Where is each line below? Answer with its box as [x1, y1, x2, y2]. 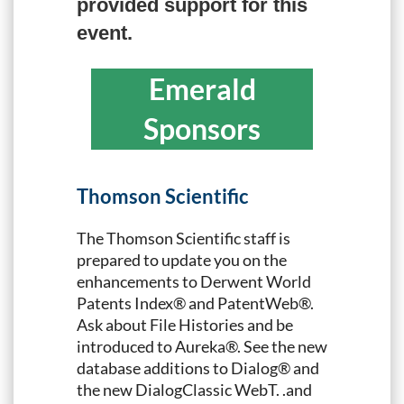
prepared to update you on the [77, 249, 287, 270]
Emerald [148, 71, 256, 107]
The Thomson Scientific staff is [77, 227, 290, 248]
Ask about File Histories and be [77, 314, 293, 335]
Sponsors [143, 111, 261, 147]
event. [77, 22, 133, 45]
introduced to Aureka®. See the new [77, 335, 327, 356]
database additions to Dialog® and [77, 357, 319, 378]
